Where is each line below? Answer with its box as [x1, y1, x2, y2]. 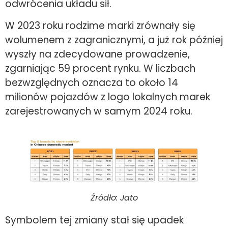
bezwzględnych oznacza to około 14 [5, 75, 178, 90]
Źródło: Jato [90, 191, 138, 204]
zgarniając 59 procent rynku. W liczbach [5, 61, 195, 75]
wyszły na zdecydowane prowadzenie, [5, 47, 190, 61]
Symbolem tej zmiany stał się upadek [5, 213, 184, 227]
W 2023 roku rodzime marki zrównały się [5, 18, 195, 33]
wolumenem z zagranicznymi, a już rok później [5, 33, 223, 47]
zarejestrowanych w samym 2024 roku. [5, 104, 192, 118]
